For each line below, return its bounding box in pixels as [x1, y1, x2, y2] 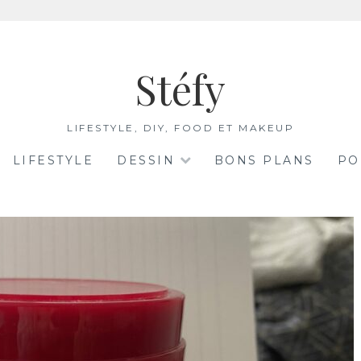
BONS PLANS [214, 153, 314, 168]
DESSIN [117, 153, 176, 168]
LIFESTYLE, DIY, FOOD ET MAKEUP [67, 122, 294, 134]
